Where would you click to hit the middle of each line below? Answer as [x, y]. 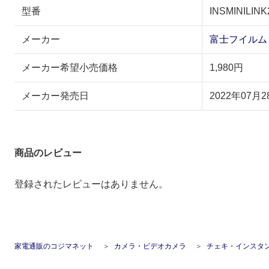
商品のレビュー [48, 153]
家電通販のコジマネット [54, 246]
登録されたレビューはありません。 [91, 184]
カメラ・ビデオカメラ [150, 246]
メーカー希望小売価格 [70, 67]
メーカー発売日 [55, 95]
